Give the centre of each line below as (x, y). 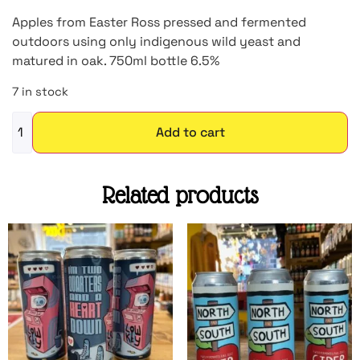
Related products (180, 195)
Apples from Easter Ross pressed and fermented (159, 22)
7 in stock (40, 91)
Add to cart (190, 133)
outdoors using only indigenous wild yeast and (156, 42)
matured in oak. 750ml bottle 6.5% (116, 61)
